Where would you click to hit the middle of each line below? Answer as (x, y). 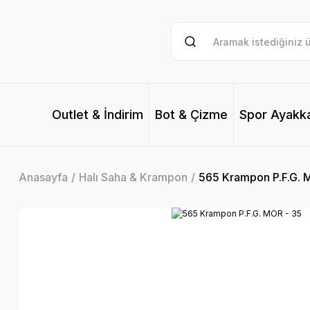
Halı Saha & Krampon (133, 177)
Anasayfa (43, 177)
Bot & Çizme (191, 115)
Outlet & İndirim (97, 115)
